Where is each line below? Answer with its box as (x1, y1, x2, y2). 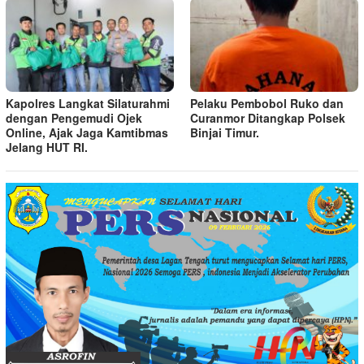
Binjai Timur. (190, 123, 259, 141)
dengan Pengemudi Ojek (6, 109, 142, 126)
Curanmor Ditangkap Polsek (190, 109, 345, 126)
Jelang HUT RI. (6, 138, 88, 155)
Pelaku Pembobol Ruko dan (190, 94, 344, 111)
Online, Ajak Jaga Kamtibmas (6, 123, 168, 141)
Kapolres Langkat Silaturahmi (6, 94, 170, 111)
